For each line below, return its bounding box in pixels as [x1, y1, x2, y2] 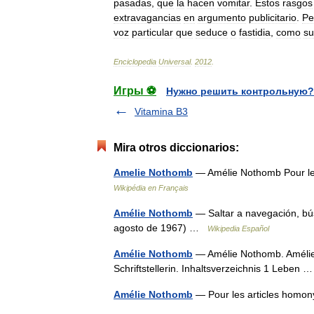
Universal [158, 57, 191, 66]
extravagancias [114, 12, 181, 23]
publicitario [249, 12, 296, 23]
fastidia [239, 27, 271, 38]
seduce [196, 27, 228, 38]
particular [132, 27, 173, 38]
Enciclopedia [114, 57, 156, 66]
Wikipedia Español [207, 224, 269, 233]
